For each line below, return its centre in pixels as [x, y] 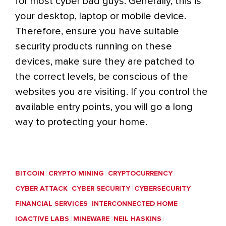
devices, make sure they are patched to [105, 62]
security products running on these [94, 46]
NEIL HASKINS [137, 219]
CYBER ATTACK [41, 189]
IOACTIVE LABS [42, 219]
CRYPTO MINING [76, 174]
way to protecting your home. [81, 122]
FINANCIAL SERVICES [51, 204]
